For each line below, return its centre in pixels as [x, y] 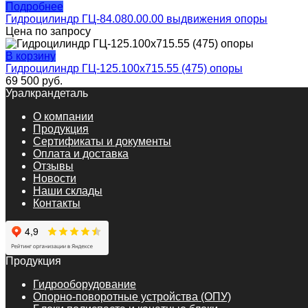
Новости [55, 178]
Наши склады [68, 190]
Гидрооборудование [85, 284]
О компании [63, 116]
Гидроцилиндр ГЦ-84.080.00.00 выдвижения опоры [136, 19]
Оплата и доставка [81, 153]
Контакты [57, 203]
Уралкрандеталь [47, 93]
